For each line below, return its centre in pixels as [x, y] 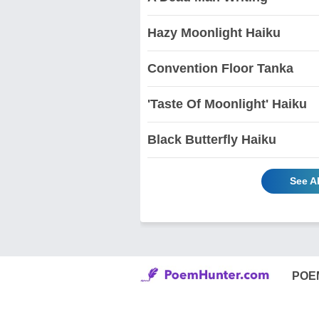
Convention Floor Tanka [220, 68]
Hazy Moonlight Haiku [214, 32]
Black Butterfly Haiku [212, 139]
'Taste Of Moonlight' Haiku [227, 104]
